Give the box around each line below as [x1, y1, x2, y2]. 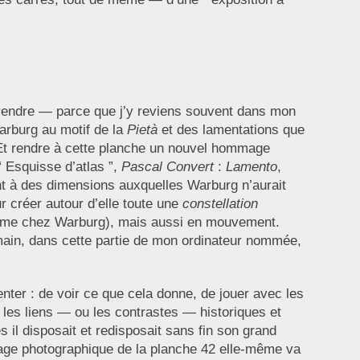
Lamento [225, 159, 277, 175]
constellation [182, 196, 258, 212]
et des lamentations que [157, 122, 305, 138]
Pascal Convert [121, 159, 214, 175]
